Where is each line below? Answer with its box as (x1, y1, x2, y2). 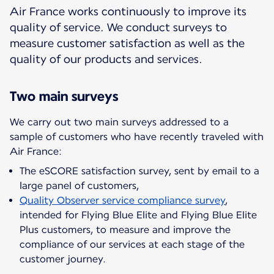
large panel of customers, (20, 180, 139, 192)
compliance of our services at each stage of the (20, 239, 245, 251)
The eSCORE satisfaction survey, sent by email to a (20, 165, 259, 177)
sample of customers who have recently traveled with (10, 131, 264, 143)
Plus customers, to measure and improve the (20, 224, 231, 236)
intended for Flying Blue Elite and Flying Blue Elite (20, 209, 257, 221)
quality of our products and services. (10, 53, 202, 66)
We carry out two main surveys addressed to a (10, 116, 229, 128)
